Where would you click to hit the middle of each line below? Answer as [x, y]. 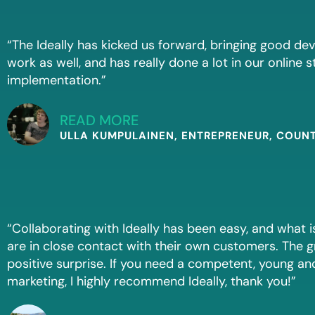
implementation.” [57, 81]
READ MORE [99, 121]
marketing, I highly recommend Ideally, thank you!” [152, 282]
